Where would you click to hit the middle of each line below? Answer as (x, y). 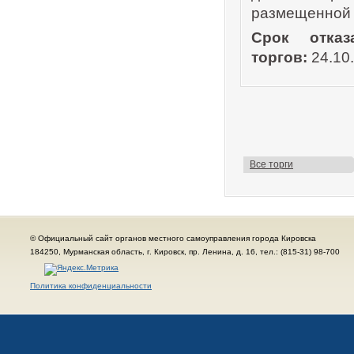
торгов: (279, 57)
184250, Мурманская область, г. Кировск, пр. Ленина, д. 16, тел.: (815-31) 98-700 (185, 252)
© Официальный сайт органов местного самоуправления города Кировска (173, 238)
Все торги (271, 164)
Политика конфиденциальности (91, 286)
